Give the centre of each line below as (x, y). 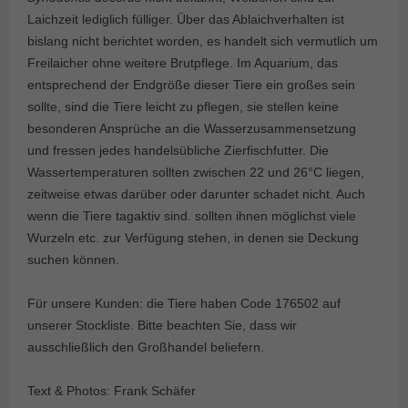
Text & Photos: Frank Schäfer (112, 390)
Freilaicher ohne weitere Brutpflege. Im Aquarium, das (183, 62)
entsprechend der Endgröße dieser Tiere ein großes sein (191, 84)
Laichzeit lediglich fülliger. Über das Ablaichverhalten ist (186, 19)
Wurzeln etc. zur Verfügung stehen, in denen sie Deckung (193, 237)
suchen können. (73, 259)
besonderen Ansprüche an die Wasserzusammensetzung (192, 128)
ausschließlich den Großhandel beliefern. (146, 347)
